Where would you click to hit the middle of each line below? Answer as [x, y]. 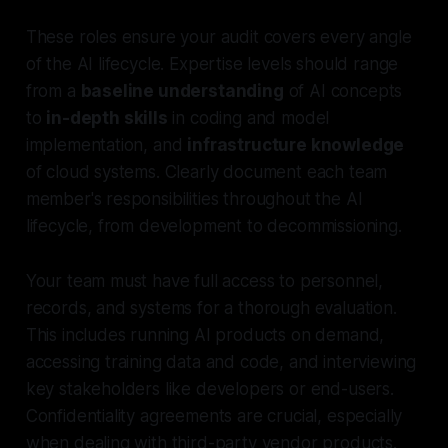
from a [53, 90]
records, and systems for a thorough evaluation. [211, 307]
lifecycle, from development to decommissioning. [213, 225]
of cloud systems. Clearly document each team [206, 171]
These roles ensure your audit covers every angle [218, 36]
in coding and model [248, 117]
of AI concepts [343, 90]
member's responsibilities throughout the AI [194, 198]
